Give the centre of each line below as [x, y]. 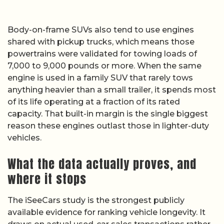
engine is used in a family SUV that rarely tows [100, 78]
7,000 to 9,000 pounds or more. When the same [104, 66]
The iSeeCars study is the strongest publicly [96, 200]
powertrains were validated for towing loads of [102, 54]
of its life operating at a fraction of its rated [94, 102]
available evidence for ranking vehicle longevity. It [106, 212]
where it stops [47, 179]
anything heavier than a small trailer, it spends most [112, 90]
